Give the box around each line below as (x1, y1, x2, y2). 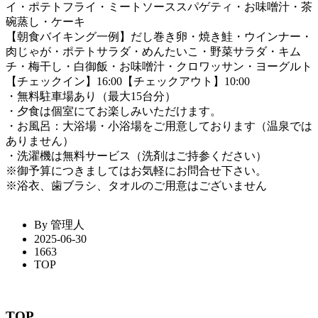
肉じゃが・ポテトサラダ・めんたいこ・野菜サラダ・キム (6, 45, 301, 58)
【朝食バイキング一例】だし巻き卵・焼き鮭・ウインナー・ (6, 31, 312, 43)
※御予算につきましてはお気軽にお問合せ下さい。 (6, 165, 267, 177)
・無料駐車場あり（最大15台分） (6, 90, 176, 103)
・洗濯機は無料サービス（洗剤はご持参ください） (6, 150, 267, 163)
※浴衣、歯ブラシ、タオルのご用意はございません (6, 180, 267, 192)
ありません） (6, 135, 74, 148)
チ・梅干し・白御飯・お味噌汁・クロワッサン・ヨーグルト (6, 60, 312, 73)
